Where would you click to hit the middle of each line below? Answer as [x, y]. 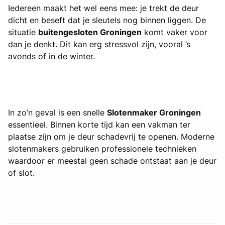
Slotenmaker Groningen [154, 112]
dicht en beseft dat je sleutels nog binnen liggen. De [107, 20]
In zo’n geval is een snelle [58, 112]
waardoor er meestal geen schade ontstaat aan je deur [112, 160]
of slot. [21, 173]
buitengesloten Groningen [90, 32]
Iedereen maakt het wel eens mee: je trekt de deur [103, 8]
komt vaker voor [175, 32]
